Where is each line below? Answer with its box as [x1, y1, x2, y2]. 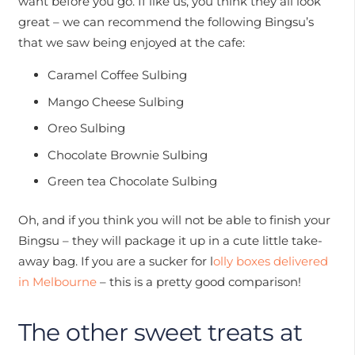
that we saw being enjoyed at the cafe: [17, 35, 245, 50]
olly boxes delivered [212, 253, 328, 269]
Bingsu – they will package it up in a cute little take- [17, 232, 323, 248]
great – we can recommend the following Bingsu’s [17, 14, 314, 29]
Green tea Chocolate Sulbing [48, 174, 217, 189]
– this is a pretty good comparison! [96, 273, 301, 289]
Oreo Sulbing [48, 120, 125, 136]
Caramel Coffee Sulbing [48, 67, 187, 82]
